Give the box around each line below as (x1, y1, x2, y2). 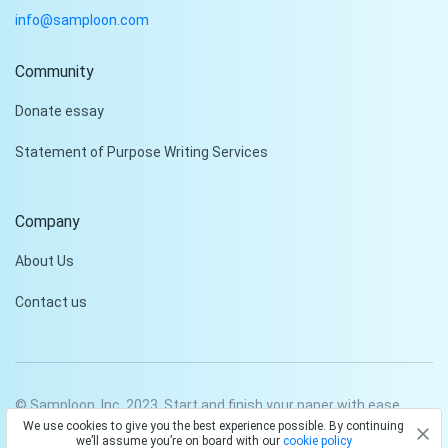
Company (15, 211, 80, 231)
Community (15, 61, 94, 81)
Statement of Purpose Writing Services (15, 143, 268, 160)
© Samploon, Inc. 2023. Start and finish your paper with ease (15, 396, 400, 413)
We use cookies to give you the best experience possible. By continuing (23, 419, 404, 433)
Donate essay (15, 102, 104, 119)
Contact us (15, 293, 87, 310)
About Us (15, 252, 74, 269)
